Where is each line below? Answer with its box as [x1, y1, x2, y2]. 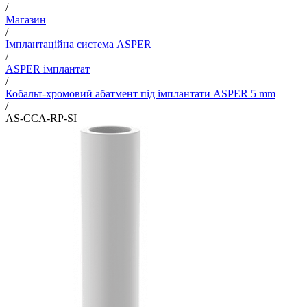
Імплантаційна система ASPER [5, 38, 151, 50]
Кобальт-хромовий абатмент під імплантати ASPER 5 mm [5, 88, 275, 99]
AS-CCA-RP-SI [5, 112, 77, 124]
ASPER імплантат [5, 63, 90, 75]
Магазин [5, 14, 46, 25]
